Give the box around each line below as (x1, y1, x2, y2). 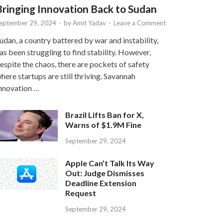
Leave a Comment (113, 19, 166, 27)
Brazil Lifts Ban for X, (65, 110, 144, 120)
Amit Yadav (73, 19, 107, 27)
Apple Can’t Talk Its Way (65, 158, 155, 168)
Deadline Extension (65, 178, 137, 188)
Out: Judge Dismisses (65, 168, 145, 178)
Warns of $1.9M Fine (65, 120, 142, 130)
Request (65, 188, 97, 198)
